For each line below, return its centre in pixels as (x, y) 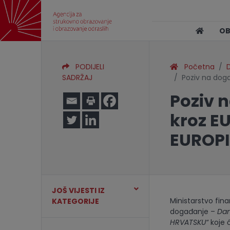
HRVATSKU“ (189, 222)
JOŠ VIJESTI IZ (78, 190)
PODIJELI (87, 67)
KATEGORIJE (75, 201)
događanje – (193, 212)
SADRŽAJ (77, 78)
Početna (196, 67)
